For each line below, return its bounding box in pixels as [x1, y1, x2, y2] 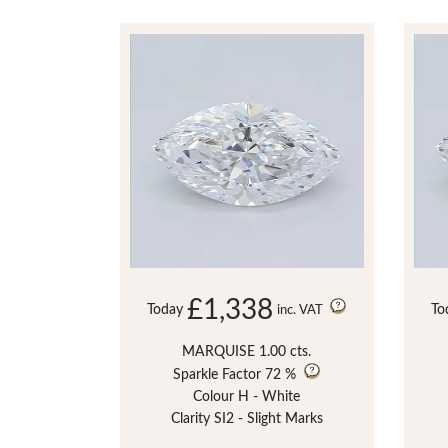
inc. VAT [277, 303, 326, 317]
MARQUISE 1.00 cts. [182, 344, 312, 359]
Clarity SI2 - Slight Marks [170, 411, 323, 426]
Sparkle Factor [173, 367, 262, 382]
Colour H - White [193, 389, 301, 404]
